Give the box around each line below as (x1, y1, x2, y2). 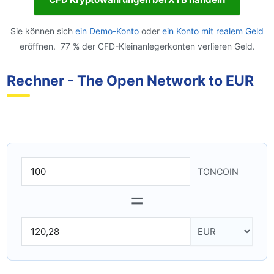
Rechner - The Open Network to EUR (7, 72, 254, 90)
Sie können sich (10, 26, 75, 37)
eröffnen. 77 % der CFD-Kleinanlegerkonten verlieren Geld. (19, 41, 255, 52)
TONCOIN (197, 166, 239, 177)
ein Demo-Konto (75, 26, 139, 37)
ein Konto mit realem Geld (162, 26, 264, 37)
